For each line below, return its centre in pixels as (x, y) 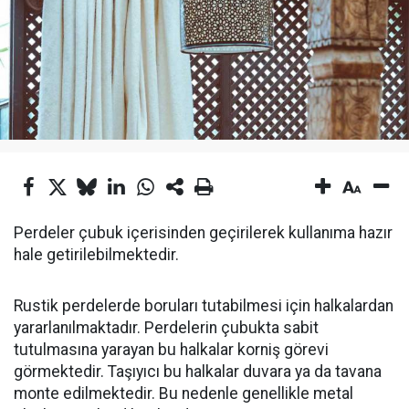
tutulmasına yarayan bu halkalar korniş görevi (171, 350)
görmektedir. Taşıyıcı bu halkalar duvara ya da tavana (198, 372)
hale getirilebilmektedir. (96, 255)
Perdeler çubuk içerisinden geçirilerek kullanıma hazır (203, 233)
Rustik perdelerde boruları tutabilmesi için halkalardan (204, 306)
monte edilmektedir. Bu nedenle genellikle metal (184, 393)
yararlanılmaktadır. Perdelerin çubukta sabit (166, 328)
